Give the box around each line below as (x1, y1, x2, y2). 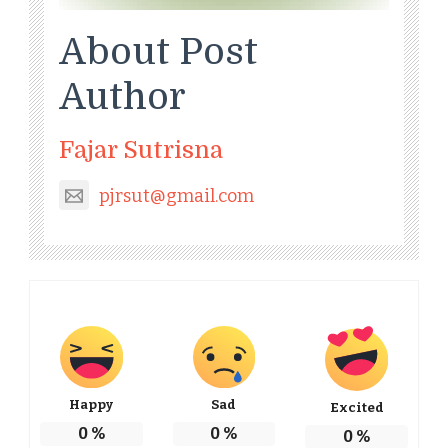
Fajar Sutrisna (59, 135, 223, 164)
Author (59, 75, 186, 118)
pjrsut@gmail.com (99, 184, 254, 207)
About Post (59, 30, 258, 73)
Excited (329, 399, 384, 415)
